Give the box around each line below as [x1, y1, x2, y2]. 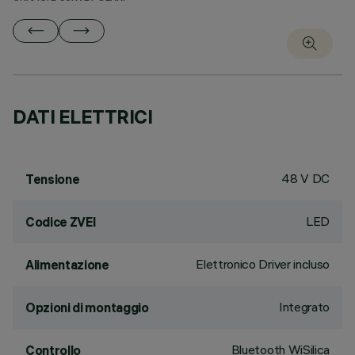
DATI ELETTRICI [13, 105, 153, 128]
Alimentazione [25, 257, 109, 273]
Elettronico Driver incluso [196, 256, 330, 272]
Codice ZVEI [25, 214, 97, 230]
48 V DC [281, 170, 330, 186]
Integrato [278, 299, 330, 315]
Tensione [25, 171, 80, 187]
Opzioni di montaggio [25, 300, 149, 315]
